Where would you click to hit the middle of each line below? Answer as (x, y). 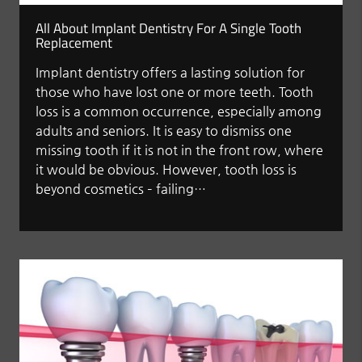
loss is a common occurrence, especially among (179, 111)
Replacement (74, 42)
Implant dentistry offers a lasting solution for (170, 72)
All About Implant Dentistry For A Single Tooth (169, 28)
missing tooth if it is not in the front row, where (180, 149)
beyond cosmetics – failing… (121, 188)
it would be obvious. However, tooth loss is (166, 169)
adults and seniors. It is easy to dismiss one (164, 130)
